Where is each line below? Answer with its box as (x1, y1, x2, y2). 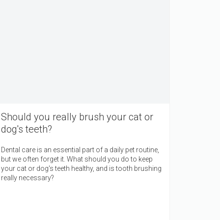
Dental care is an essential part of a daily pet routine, (1, 145, 159, 154)
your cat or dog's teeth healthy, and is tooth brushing (1, 164, 162, 172)
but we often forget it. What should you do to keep (1, 155, 153, 163)
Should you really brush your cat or (1, 110, 153, 123)
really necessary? (1, 173, 54, 182)
